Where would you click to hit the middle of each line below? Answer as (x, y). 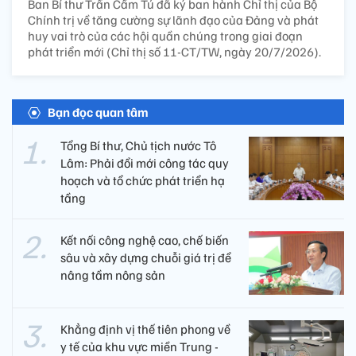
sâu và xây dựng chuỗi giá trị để (146, 258)
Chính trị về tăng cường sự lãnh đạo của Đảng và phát (173, 20)
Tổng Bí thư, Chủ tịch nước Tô (138, 146)
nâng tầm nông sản (113, 275)
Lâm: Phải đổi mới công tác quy (145, 163)
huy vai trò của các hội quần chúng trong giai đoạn (165, 36)
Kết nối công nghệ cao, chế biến (145, 240)
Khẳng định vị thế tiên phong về (145, 329)
